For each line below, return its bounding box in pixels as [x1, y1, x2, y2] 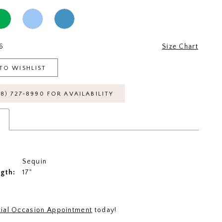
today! [92, 206, 117, 214]
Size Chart [162, 42, 198, 51]
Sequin [22, 157, 47, 166]
